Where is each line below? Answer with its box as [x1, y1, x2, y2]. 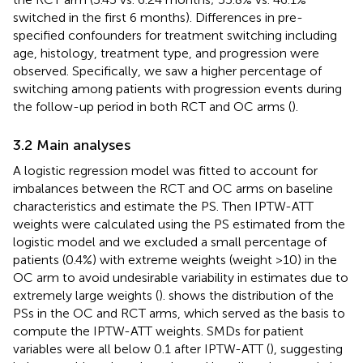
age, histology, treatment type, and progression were [13, 45, 319, 61]
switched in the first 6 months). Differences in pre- [13, 9, 303, 25]
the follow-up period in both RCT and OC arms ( [13, 98, 292, 114]
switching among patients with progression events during [13, 80, 342, 96]
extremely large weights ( [13, 287, 159, 303]
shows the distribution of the [169, 287, 334, 303]
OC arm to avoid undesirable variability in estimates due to [13, 269, 348, 285]
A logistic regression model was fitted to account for [13, 162, 318, 178]
